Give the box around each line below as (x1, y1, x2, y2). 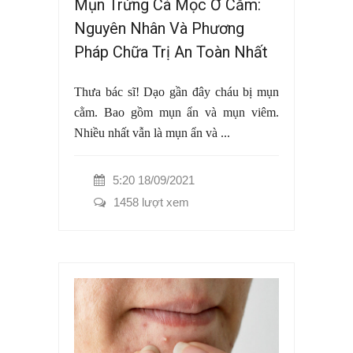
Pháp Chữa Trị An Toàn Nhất (74, 43, 268, 62)
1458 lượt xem (113, 195, 189, 210)
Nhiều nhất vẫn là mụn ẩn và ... (74, 126, 230, 140)
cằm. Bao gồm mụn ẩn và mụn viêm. (74, 106, 279, 120)
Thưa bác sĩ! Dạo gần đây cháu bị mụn (74, 85, 279, 99)
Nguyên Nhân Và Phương (74, 19, 244, 39)
